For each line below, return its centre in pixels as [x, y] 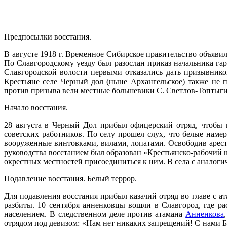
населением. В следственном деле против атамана [95, 214]
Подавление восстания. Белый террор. [70, 178]
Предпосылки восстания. [48, 36]
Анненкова [205, 214]
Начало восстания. [36, 107]
